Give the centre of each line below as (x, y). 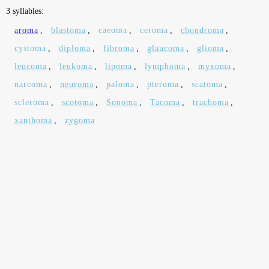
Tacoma (165, 102)
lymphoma (165, 66)
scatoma (207, 84)
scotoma (78, 102)
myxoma (215, 66)
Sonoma (122, 102)
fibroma (119, 48)
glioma (210, 48)
